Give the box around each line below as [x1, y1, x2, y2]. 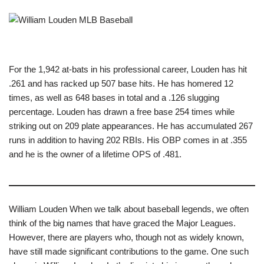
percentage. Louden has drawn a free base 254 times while [9, 107, 235, 117]
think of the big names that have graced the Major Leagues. [9, 218, 236, 229]
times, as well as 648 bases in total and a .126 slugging [9, 93, 219, 103]
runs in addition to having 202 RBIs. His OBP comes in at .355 [9, 135, 247, 146]
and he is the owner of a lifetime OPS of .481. [9, 149, 181, 160]
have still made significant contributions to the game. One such [9, 246, 249, 257]
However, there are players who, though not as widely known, [9, 232, 244, 243]
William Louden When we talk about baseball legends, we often [9, 204, 249, 214]
